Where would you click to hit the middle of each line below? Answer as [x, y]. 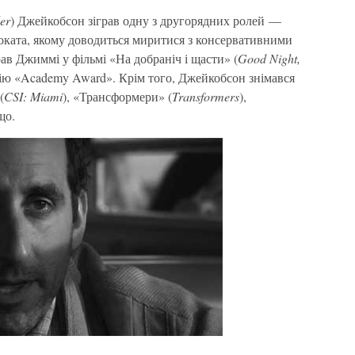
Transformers [206, 96]
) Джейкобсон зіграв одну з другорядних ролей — [146, 20]
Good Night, [269, 58]
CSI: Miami [33, 96]
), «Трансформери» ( [117, 96]
